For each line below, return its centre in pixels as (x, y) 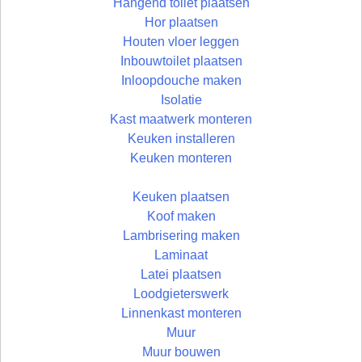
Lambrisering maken (181, 236)
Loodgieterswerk (181, 294)
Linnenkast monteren (181, 314)
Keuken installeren (181, 139)
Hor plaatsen (181, 23)
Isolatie (181, 100)
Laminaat (181, 255)
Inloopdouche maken (181, 81)
